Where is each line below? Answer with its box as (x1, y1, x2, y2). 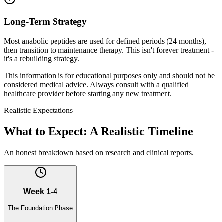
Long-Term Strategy (4, 16, 87, 27)
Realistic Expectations (4, 106, 73, 114)
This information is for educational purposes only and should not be (4, 71, 215, 80)
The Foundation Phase (8, 204, 73, 212)
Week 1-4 (23, 187, 57, 196)
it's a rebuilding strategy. (4, 54, 79, 63)
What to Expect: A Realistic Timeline (4, 124, 193, 138)
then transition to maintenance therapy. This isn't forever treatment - (4, 45, 214, 54)
